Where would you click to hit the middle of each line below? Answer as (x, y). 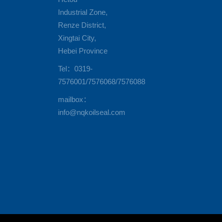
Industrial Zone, (83, 12)
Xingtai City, (77, 38)
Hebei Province (83, 51)
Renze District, (82, 25)
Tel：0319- (75, 69)
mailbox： (74, 100)
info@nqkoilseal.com (91, 112)
